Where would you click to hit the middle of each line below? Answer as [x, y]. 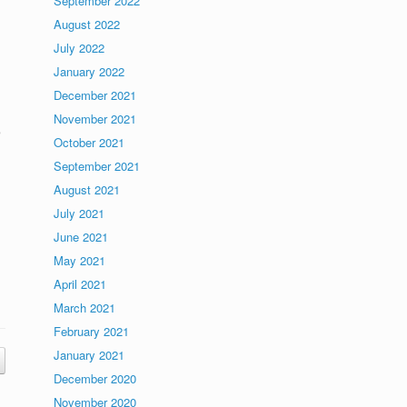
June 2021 [81, 237]
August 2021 [87, 189]
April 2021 [80, 284]
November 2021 [95, 119]
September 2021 [97, 166]
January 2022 [89, 71]
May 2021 [80, 260]
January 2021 [89, 355]
